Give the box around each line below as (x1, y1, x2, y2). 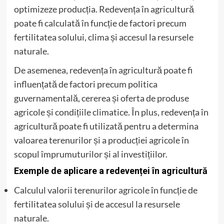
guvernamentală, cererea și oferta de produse (13, 92, 189, 103)
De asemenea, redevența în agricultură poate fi (13, 64, 192, 75)
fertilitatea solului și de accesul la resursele (13, 198, 180, 209)
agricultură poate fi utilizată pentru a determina (13, 120, 198, 131)
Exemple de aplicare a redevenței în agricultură (13, 165, 207, 176)
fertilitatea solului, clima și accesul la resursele (13, 31, 193, 42)
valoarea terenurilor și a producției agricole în (13, 134, 189, 145)
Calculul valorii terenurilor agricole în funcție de (13, 184, 197, 195)
